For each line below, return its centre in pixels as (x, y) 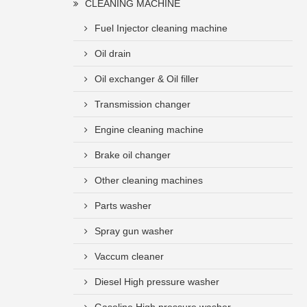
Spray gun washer (134, 231)
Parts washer (123, 206)
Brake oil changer (133, 155)
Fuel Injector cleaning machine (161, 28)
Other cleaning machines (149, 180)
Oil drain (113, 53)
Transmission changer (143, 104)
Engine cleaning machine (149, 130)
